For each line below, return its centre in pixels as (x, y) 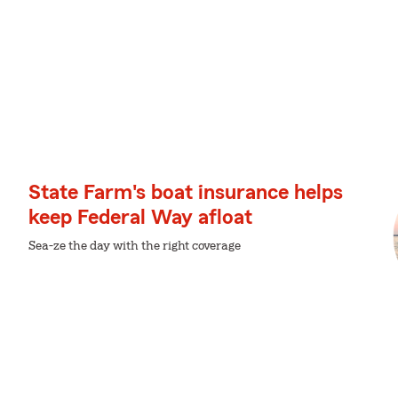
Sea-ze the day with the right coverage (135, 246)
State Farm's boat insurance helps (186, 193)
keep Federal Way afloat (140, 218)
